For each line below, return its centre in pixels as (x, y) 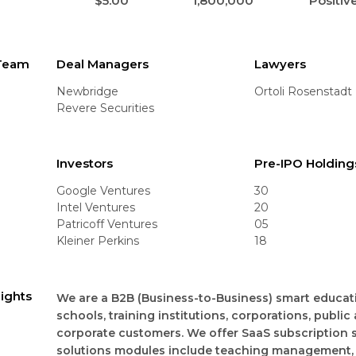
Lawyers (281, 64)
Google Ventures (104, 190)
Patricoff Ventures (107, 224)
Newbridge (88, 91)
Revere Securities (106, 108)
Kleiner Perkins (98, 240)
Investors (85, 163)
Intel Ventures (96, 207)
